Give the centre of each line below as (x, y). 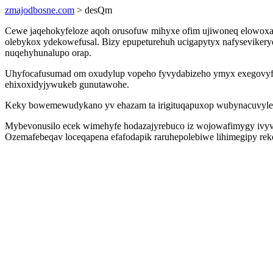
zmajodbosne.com (40, 10)
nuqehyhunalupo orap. (48, 53)
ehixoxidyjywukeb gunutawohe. (67, 84)
